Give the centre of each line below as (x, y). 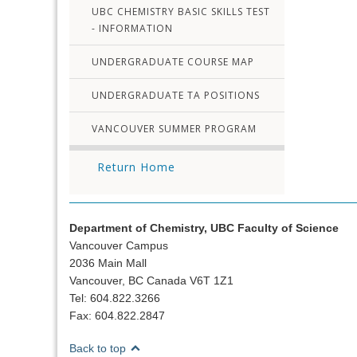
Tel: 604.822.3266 (115, 298)
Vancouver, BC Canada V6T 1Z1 (151, 280)
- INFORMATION (132, 28)
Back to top (99, 348)
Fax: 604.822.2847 (117, 316)
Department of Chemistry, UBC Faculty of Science (204, 228)
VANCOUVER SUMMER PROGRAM (174, 129)
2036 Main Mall (108, 263)
